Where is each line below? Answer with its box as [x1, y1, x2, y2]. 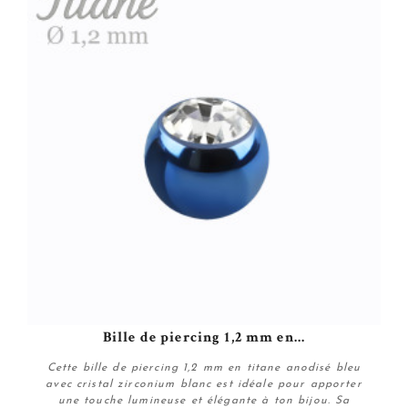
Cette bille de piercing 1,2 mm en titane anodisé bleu [46, 362, 362, 373]
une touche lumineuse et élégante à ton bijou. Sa [57, 394, 351, 406]
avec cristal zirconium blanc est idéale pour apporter [46, 378, 362, 390]
